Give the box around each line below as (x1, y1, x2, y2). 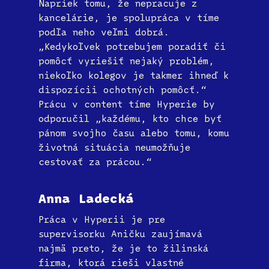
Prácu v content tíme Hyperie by (38, 97, 215, 110)
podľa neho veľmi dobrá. (38, 25, 169, 38)
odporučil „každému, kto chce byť (38, 112, 222, 124)
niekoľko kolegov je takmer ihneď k (38, 68, 229, 81)
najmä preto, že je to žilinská (38, 241, 208, 254)
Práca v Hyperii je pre (38, 213, 165, 225)
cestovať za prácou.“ (38, 155, 158, 168)
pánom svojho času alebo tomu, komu (38, 126, 229, 139)
